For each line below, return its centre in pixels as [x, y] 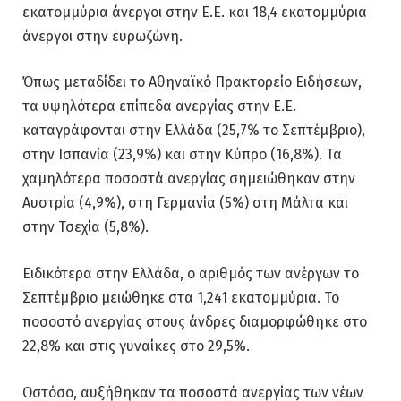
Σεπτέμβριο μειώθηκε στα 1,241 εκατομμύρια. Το [181, 298]
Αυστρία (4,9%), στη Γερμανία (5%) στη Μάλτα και [185, 203]
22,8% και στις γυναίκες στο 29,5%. [136, 346]
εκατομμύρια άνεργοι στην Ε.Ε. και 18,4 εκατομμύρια [195, 12]
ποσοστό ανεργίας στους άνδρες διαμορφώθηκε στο [195, 322]
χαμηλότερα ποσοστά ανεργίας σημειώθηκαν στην [189, 179]
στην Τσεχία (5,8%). [85, 227]
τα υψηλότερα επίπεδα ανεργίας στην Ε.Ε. [159, 107]
